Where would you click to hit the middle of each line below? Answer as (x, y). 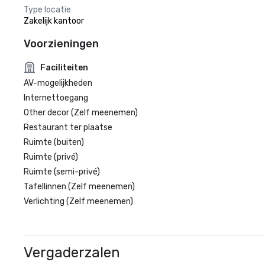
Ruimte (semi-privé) (62, 172)
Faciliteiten (64, 67)
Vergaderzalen (72, 253)
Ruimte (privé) (51, 157)
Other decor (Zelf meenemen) (81, 113)
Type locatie (47, 10)
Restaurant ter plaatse (68, 127)
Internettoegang (56, 98)
